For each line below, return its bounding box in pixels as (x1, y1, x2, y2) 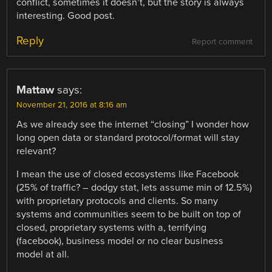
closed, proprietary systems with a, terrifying (16, 221, 207, 234)
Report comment (191, 36, 253, 47)
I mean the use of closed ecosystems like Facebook (16, 168, 239, 180)
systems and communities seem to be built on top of (16, 208, 242, 220)
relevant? (16, 144, 56, 157)
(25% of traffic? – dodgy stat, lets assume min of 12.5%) (16, 181, 253, 194)
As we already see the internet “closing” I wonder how (16, 118, 250, 131)
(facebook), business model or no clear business (16, 234, 224, 247)
